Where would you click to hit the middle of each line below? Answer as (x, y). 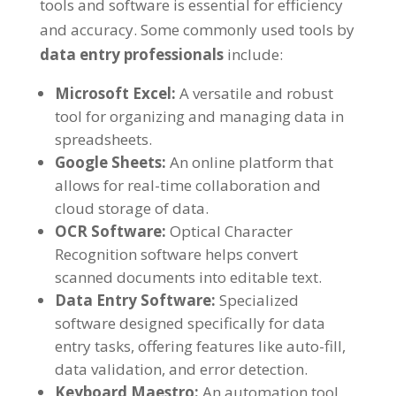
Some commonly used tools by (247, 30)
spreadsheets (101, 140)
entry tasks (92, 346)
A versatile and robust (256, 94)
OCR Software (108, 232)
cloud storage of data (129, 209)
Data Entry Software (133, 301)
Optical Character (231, 232)
